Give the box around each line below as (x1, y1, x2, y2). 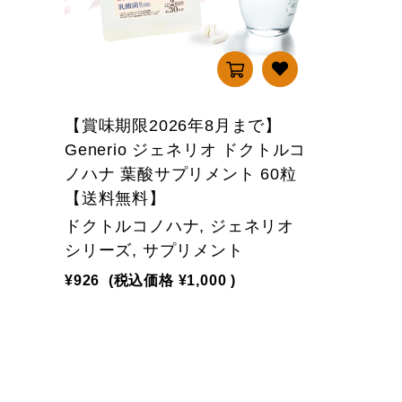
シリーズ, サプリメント (65, 241, 244, 259)
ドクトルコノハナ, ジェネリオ (65, 217, 294, 235)
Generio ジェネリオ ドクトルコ (65, 141, 307, 159)
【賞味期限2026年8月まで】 (65, 117, 283, 135)
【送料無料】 (65, 189, 166, 207)
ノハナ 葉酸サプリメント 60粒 (65, 165, 297, 183)
